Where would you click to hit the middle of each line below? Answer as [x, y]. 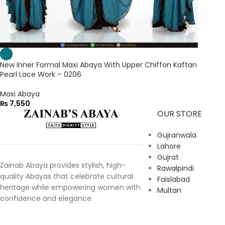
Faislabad [173, 180]
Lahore [169, 146]
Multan [169, 191]
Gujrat [168, 157]
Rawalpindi [175, 168]
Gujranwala [177, 135]
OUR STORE [179, 114]
